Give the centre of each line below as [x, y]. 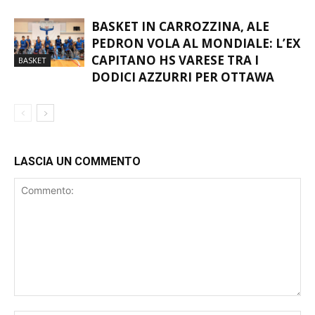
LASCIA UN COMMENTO [77, 174]
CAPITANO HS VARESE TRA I [175, 73]
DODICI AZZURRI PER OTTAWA [183, 90]
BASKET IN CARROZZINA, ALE [180, 39]
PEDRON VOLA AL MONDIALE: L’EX [196, 56]
